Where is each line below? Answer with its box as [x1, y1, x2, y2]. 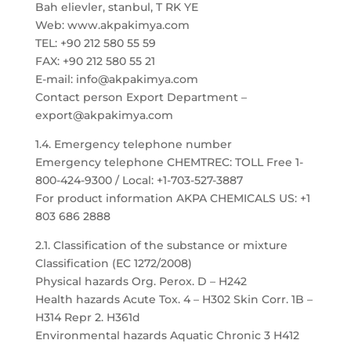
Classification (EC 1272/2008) [34, 256, 192, 270]
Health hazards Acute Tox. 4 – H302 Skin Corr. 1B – [34, 292, 313, 306]
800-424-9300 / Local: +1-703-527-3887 [34, 173, 243, 187]
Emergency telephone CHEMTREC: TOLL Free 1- [34, 155, 303, 169]
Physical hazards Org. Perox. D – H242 [34, 274, 247, 288]
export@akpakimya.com [34, 108, 173, 122]
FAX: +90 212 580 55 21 [34, 54, 155, 68]
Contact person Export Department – [34, 90, 247, 104]
